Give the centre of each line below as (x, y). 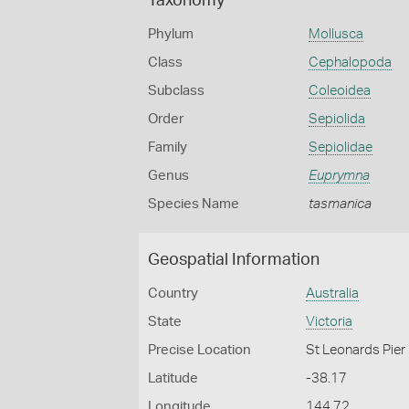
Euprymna (339, 176)
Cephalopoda (350, 63)
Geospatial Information (234, 260)
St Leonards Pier (356, 350)
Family (168, 147)
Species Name (194, 204)
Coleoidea (339, 91)
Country (173, 294)
